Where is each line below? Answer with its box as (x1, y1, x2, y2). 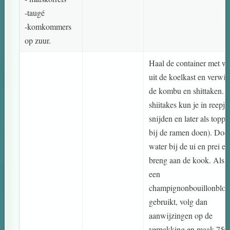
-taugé (25, 7, 45, 18)
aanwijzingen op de (149, 210, 213, 221)
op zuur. (25, 35, 51, 46)
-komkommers (25, 21, 72, 32)
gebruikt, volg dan (149, 196, 208, 207)
